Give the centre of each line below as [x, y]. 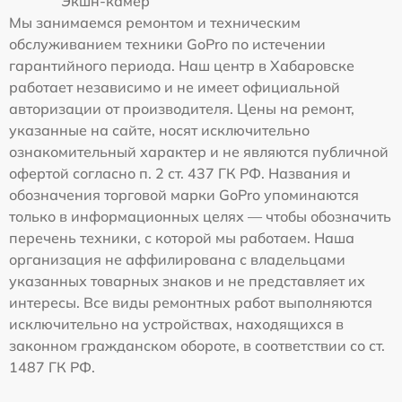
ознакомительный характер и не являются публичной [199, 151]
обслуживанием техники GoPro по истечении [167, 44]
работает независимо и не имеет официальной [175, 87]
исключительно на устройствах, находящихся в [176, 323]
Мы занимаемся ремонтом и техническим [155, 22]
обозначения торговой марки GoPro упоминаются [184, 194]
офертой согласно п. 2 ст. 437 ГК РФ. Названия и [180, 173]
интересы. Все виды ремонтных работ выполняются [191, 302]
